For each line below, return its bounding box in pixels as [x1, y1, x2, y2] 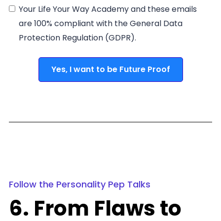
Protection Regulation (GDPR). [19, 32, 136, 44]
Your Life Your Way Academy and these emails [19, 3, 197, 15]
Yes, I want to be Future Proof [51, 64, 170, 75]
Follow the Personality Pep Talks [9, 178, 150, 191]
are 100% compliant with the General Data [19, 18, 183, 30]
